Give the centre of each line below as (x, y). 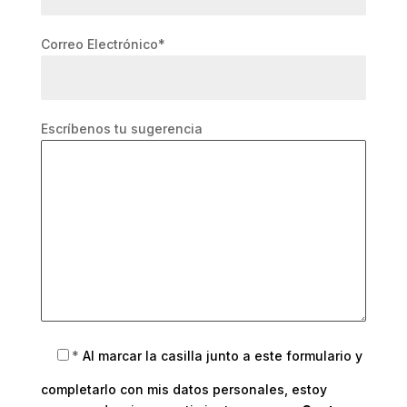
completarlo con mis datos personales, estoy (184, 389)
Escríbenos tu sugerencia (121, 129)
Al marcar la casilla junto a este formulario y (222, 356)
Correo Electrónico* (103, 44)
